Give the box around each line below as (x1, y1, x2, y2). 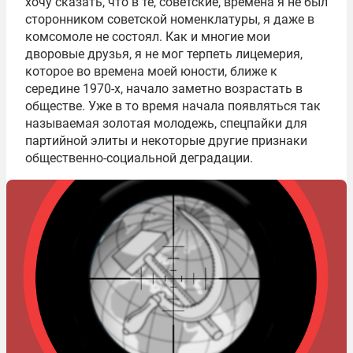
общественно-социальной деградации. (25, 150, 253, 165)
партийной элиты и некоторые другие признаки (25, 133, 307, 148)
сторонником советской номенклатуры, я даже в (25, 12, 314, 27)
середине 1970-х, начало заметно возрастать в (25, 81, 303, 96)
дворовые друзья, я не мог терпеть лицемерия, (25, 46, 303, 61)
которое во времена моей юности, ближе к (25, 64, 277, 79)
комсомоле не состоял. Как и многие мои (25, 29, 270, 44)
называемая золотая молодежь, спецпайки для (25, 116, 307, 131)
